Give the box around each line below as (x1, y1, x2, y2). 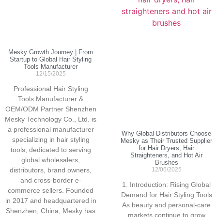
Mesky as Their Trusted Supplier (121, 137, 212, 145)
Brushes (155, 159, 178, 167)
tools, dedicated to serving (10, 146, 91, 154)
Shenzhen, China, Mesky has (6, 207, 95, 215)
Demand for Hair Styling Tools (121, 191, 212, 199)
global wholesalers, (21, 156, 80, 164)
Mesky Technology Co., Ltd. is (5, 115, 96, 124)
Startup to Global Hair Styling (10, 56, 92, 63)
